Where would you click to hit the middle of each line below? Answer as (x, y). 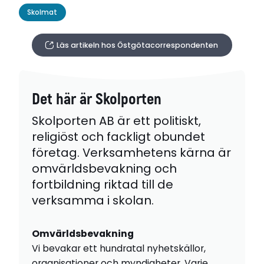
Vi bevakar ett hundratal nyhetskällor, (118, 248)
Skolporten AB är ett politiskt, (116, 121)
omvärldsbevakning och (104, 168)
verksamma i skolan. (93, 200)
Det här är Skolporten (96, 100)
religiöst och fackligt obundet (118, 136)
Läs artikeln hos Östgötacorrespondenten (137, 45)
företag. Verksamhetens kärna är (131, 152)
